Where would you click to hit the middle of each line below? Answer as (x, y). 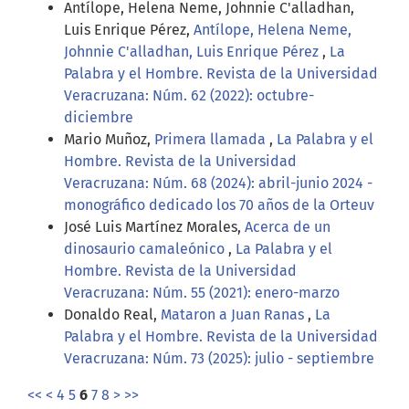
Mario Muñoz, (109, 140)
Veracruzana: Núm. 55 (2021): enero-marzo (202, 293)
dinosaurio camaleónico (146, 249)
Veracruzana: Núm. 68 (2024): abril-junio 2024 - (218, 184)
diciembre (99, 118)
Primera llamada (212, 140)
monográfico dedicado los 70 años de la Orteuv (219, 205)
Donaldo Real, (112, 315)
